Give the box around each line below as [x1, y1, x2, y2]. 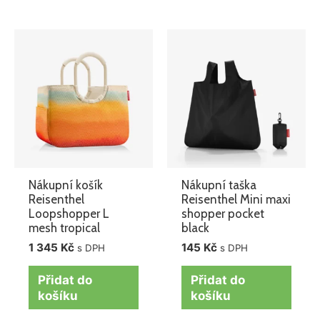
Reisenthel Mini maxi [181, 191, 291, 206]
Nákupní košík [29, 177, 104, 192]
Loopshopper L [29, 206, 110, 221]
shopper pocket [181, 206, 265, 221]
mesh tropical [29, 220, 101, 235]
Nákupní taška [181, 177, 257, 192]
